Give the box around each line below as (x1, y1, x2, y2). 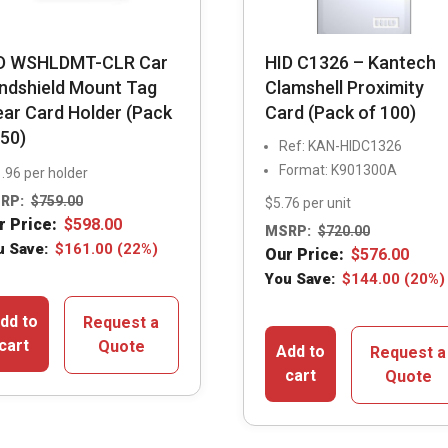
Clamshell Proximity (264, 76, 424, 98)
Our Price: (264, 245, 344, 265)
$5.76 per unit (264, 194, 351, 211)
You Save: (264, 270, 335, 289)
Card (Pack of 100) (264, 101, 416, 123)
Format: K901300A (278, 161, 397, 178)
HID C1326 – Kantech (264, 51, 436, 73)
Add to (275, 342, 325, 362)
